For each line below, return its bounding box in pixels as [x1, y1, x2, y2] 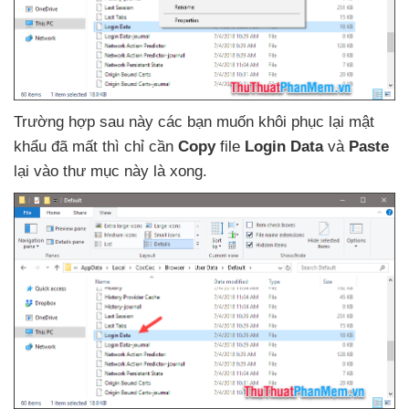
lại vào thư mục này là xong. [14, 163, 207, 181]
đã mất [51, 138, 102, 156]
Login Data [245, 138, 323, 156]
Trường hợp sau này [14, 113, 158, 131]
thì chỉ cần [102, 138, 178, 156]
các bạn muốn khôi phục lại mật [158, 113, 374, 131]
